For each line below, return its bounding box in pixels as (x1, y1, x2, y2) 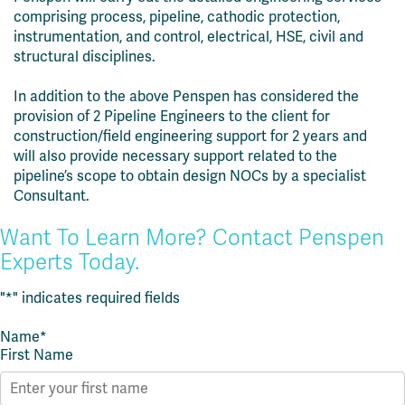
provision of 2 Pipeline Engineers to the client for (14, 107, 330, 126)
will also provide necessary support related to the (14, 146, 337, 165)
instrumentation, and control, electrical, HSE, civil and (14, 27, 363, 46)
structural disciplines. (14, 47, 155, 66)
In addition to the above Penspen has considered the (14, 87, 359, 106)
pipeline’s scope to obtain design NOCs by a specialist (14, 166, 366, 185)
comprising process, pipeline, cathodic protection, (14, 7, 340, 26)
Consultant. (14, 186, 89, 205)
